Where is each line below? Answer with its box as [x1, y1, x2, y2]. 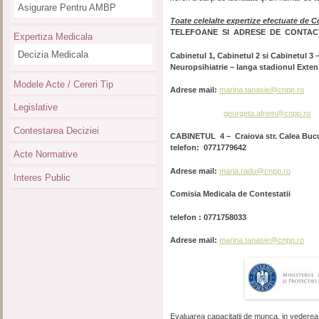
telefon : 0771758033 [170, 212, 247, 221]
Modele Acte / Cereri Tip [13, 78, 113, 90]
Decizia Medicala [17, 49, 88, 61]
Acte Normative [13, 148, 78, 159]
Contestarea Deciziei [13, 125, 99, 137]
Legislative [13, 102, 58, 113]
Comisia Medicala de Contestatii [170, 189, 291, 198]
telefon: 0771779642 [170, 143, 253, 152]
